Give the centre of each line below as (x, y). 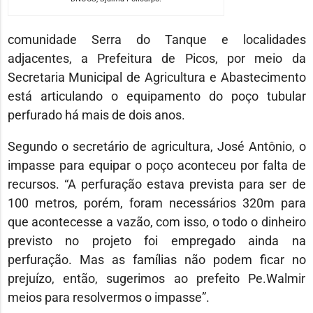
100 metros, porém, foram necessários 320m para (156, 203)
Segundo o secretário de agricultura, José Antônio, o (156, 147)
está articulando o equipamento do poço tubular (156, 96)
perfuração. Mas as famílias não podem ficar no (156, 260)
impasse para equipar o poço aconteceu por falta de (156, 166)
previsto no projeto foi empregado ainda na (156, 241)
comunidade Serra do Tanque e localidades (156, 40)
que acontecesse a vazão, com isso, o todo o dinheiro (156, 222)
